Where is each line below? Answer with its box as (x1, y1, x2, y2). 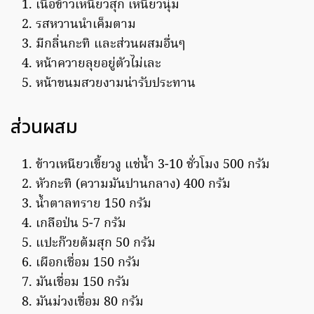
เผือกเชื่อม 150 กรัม (36, 252, 140, 273)
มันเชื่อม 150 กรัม (36, 272, 130, 293)
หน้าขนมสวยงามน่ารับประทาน (36, 73, 196, 94)
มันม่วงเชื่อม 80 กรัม (36, 292, 144, 313)
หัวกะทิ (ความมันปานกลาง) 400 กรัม (36, 174, 231, 195)
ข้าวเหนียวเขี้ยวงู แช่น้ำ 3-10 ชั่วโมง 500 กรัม (36, 154, 270, 175)
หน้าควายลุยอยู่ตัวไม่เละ (36, 53, 161, 74)
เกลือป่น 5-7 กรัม (36, 213, 126, 234)
